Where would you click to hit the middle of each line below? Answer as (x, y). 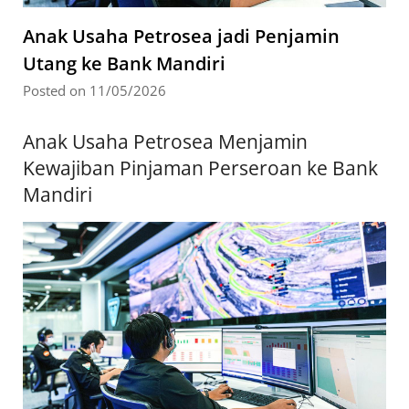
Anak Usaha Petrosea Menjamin (165, 142)
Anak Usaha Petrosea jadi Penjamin (181, 37)
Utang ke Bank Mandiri (124, 64)
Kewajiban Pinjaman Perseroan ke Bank (200, 168)
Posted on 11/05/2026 (94, 91)
